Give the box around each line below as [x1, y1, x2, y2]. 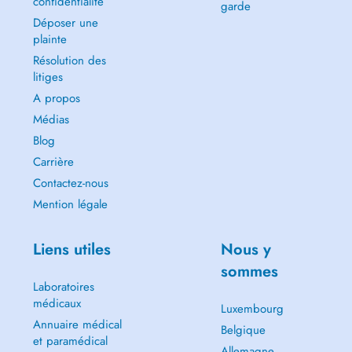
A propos [32, 90, 80, 107]
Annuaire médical [32, 316, 122, 333]
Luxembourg [220, 300, 284, 317]
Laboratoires [32, 278, 94, 295]
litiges [32, 68, 63, 86]
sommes [220, 260, 278, 283]
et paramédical [32, 332, 108, 350]
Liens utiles [32, 238, 111, 261]
